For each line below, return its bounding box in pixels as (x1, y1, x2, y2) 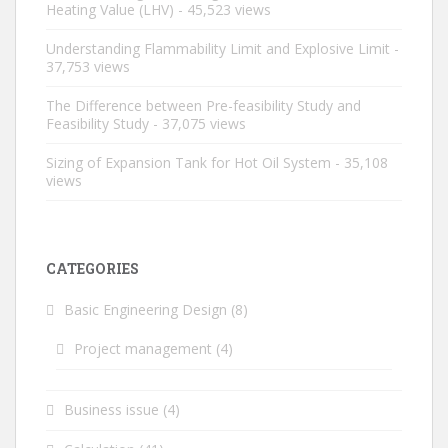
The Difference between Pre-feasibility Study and (46, 96, 361, 116)
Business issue (64, 400, 159, 420)
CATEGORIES (46, 259, 139, 279)
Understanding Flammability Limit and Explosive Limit (46, 39, 390, 59)
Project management (74, 339, 212, 359)
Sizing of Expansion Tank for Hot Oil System (46, 153, 331, 173)
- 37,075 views (149, 114, 246, 134)
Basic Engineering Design (64, 300, 227, 320)
